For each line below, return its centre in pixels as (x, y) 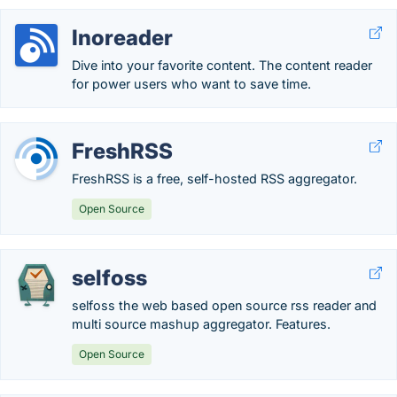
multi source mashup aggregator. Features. (201, 324)
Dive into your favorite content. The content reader (222, 65)
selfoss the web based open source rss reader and (224, 305)
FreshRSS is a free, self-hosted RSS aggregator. (214, 179)
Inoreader (122, 38)
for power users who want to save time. (191, 84)
